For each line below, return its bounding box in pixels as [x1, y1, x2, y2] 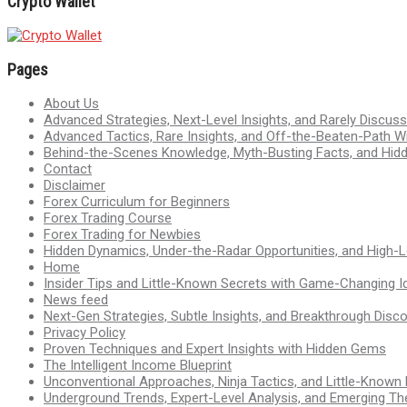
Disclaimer [44, 176, 105, 194]
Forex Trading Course [44, 209, 172, 226]
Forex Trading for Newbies [44, 225, 201, 243]
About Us [44, 94, 99, 112]
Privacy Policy [44, 323, 125, 341]
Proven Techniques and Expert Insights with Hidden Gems [44, 340, 386, 357]
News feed [44, 291, 108, 308]
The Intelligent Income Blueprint [44, 356, 232, 373]
